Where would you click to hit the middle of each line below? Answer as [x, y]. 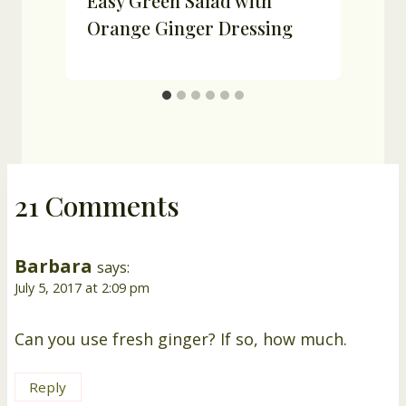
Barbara [53, 266]
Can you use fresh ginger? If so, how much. [181, 338]
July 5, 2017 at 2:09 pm [82, 288]
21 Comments [97, 206]
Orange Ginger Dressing [190, 28]
